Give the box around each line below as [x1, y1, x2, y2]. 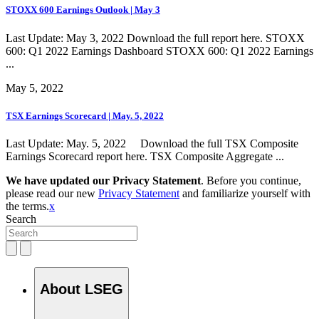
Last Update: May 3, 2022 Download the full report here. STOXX [6, 31, 305, 44]
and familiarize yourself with [179, 187, 310, 199]
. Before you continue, [201, 174, 301, 187]
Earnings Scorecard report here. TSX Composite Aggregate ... [6, 150, 284, 162]
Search [6, 212, 36, 225]
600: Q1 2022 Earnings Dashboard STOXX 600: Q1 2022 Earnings [6, 44, 313, 57]
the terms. [6, 199, 49, 212]
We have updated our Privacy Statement [6, 174, 201, 187]
